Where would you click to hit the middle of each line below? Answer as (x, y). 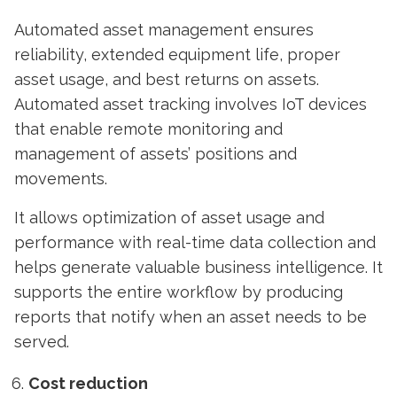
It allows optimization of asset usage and (169, 218)
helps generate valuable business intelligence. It (198, 267)
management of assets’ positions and (156, 154)
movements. (63, 179)
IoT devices (324, 104)
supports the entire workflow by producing (179, 292)
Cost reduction (88, 383)
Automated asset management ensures (164, 30)
